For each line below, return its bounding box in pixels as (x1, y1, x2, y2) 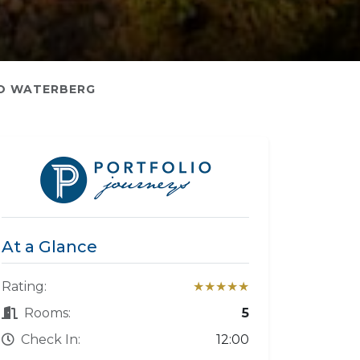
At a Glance (2, 237, 97, 256)
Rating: (2, 279, 47, 294)
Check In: (21, 332, 80, 347)
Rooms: (24, 305, 71, 321)
